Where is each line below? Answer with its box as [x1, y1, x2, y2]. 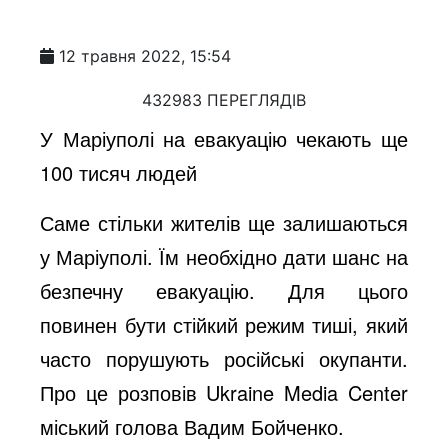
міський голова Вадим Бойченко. [40, 411, 345, 441]
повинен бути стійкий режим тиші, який [40, 309, 408, 339]
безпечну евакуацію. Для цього [40, 275, 408, 305]
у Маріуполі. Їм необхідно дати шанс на [40, 241, 408, 271]
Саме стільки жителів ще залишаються [40, 207, 408, 237]
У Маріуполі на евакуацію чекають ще [40, 123, 408, 153]
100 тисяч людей [40, 157, 198, 187]
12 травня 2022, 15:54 [59, 45, 232, 66]
